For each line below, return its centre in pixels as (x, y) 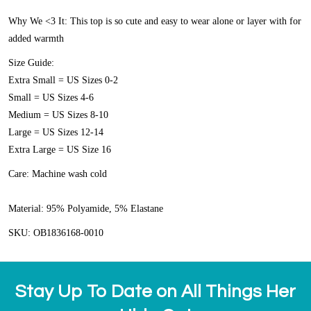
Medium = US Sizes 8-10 (58, 115)
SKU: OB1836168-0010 (56, 233)
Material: (27, 209)
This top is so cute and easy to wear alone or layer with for (184, 22)
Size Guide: (33, 63)
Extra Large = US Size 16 (60, 150)
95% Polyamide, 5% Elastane (105, 209)
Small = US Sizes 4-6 (51, 98)
